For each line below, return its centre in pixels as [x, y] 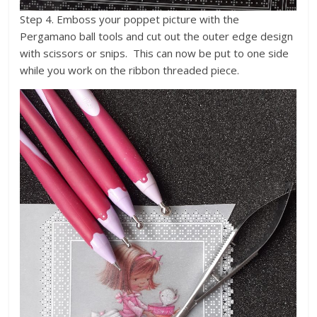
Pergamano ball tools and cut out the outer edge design [157, 36]
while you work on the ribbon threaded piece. [130, 70]
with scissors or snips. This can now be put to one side [155, 53]
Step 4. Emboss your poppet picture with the [130, 19]
